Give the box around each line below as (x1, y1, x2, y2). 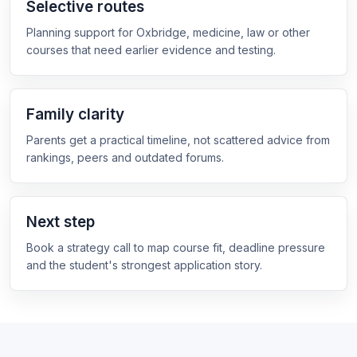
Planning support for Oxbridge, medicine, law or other (26, 25, 310, 39)
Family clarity (26, 105, 124, 124)
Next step (26, 213, 95, 231)
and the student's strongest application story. (26, 258, 262, 272)
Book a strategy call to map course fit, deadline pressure (26, 241, 325, 254)
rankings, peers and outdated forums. (26, 151, 224, 164)
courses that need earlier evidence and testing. (26, 43, 276, 57)
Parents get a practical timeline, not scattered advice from (26, 133, 330, 147)
